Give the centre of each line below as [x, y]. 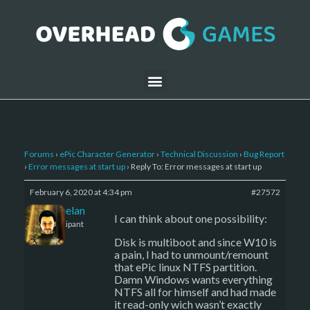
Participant [64, 224]
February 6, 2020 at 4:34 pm [81, 192]
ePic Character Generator [107, 154]
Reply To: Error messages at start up [196, 166]
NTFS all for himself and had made [195, 292]
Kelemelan [60, 210]
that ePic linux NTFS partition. [185, 267]
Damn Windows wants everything [193, 279]
